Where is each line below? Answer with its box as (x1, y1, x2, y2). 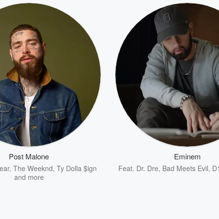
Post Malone (9, 151, 49, 161)
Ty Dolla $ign (56, 163, 97, 173)
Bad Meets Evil (162, 163, 208, 173)
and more (14, 172, 44, 182)
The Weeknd (13, 163, 53, 173)
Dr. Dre (136, 163, 158, 173)
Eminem (174, 151, 201, 161)
